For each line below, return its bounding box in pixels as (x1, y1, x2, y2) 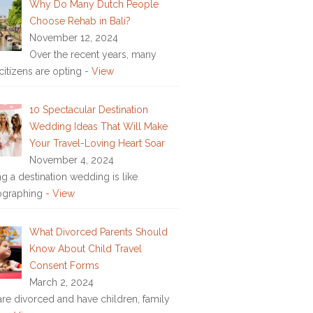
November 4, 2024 (29, 154, 114, 166)
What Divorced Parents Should (29, 226, 168, 238)
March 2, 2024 (29, 276, 94, 288)
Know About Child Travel (29, 242, 142, 254)
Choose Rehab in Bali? (29, 15, 131, 27)
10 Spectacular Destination (29, 103, 148, 115)
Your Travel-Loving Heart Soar (29, 137, 165, 149)
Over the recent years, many (29, 48, 156, 60)
